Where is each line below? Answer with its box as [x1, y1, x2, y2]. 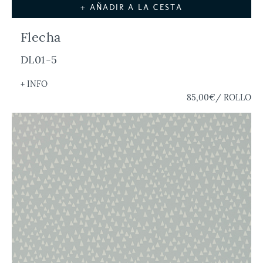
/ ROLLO [215, 92, 251, 103]
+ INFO [21, 79, 48, 89]
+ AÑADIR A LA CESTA [80, 2, 183, 12]
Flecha [21, 28, 61, 45]
